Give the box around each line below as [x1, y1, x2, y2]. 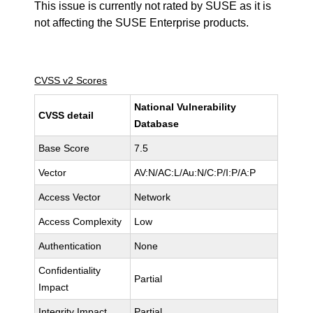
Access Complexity [38, 216, 122, 227]
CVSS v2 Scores [34, 75, 108, 86]
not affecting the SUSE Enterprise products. [34, 17, 249, 29]
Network [134, 191, 171, 203]
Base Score [38, 143, 90, 154]
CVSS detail [38, 110, 94, 121]
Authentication [38, 240, 102, 252]
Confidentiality [38, 265, 101, 276]
